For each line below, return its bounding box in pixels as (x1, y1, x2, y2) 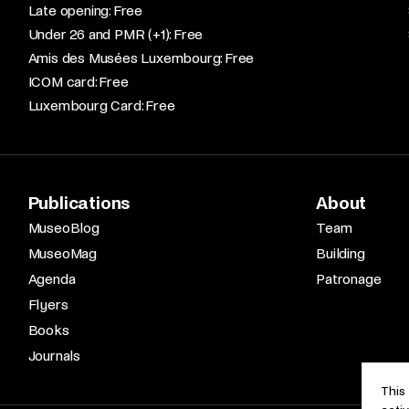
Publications (27, 194, 131, 213)
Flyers (27, 297, 68, 312)
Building (316, 246, 365, 261)
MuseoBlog (27, 220, 100, 236)
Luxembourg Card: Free (27, 98, 175, 113)
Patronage (316, 271, 382, 287)
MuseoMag (27, 246, 98, 261)
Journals (27, 348, 81, 363)
